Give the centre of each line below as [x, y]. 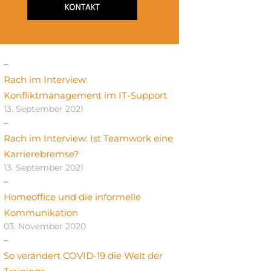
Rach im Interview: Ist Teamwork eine [88, 139]
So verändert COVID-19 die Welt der [83, 256]
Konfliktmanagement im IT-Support [85, 96]
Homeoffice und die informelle [72, 197]
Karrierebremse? [41, 154]
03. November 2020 [45, 227]
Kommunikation [41, 213]
